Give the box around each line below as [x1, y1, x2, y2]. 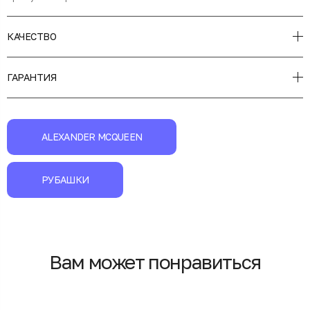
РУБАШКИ [42, 173, 89, 185]
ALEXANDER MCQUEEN [42, 130, 143, 143]
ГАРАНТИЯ [7, 71, 57, 83]
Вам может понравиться [49, 250, 261, 273]
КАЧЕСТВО [7, 30, 57, 42]
